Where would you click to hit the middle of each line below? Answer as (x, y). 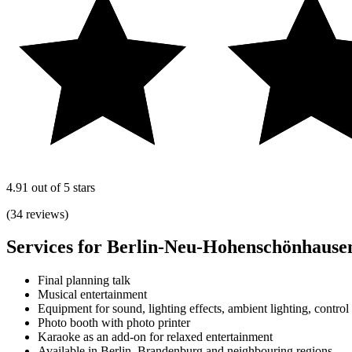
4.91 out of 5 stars (51, 187)
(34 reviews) (37, 214)
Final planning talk (84, 280)
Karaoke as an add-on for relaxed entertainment (155, 337)
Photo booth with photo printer (114, 323)
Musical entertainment (92, 295)
